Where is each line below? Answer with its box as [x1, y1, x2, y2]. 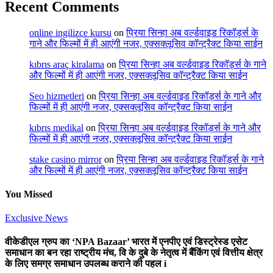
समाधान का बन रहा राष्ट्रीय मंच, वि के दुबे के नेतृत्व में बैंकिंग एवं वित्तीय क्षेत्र [5, 247, 263, 258]
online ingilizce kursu [29, 27, 112, 38]
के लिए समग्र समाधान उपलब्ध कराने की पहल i [5, 258, 166, 269]
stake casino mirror [29, 154, 102, 165]
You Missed [5, 188, 52, 199]
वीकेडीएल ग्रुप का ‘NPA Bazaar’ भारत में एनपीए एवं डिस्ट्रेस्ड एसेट [5, 236, 247, 247]
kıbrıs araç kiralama [29, 58, 104, 69]
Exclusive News [5, 213, 68, 224]
